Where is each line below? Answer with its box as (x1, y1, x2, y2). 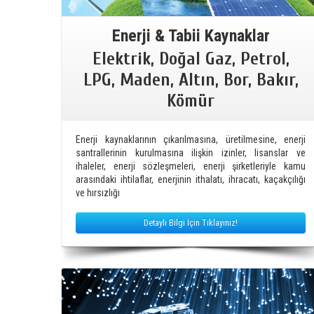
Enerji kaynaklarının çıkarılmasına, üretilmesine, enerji (76, 133, 306, 145)
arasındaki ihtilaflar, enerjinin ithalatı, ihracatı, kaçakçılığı (76, 173, 306, 185)
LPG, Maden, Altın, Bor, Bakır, (83, 69, 299, 90)
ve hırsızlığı (76, 186, 120, 198)
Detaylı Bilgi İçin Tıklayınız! (144, 217, 238, 228)
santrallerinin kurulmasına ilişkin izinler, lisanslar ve (76, 146, 306, 158)
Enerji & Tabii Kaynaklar (111, 25, 270, 46)
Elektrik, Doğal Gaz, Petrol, (92, 48, 289, 69)
